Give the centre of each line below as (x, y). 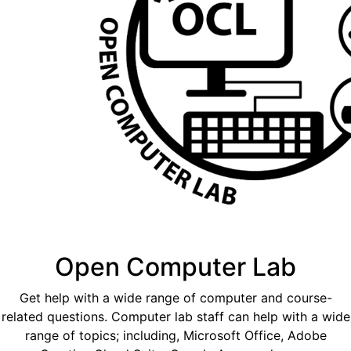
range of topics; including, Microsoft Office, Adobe (175, 336)
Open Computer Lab (175, 267)
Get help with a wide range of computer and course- (175, 298)
